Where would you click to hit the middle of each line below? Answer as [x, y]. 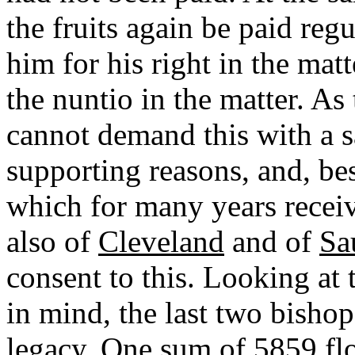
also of [52, 241]
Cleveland [161, 241]
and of [272, 241]
